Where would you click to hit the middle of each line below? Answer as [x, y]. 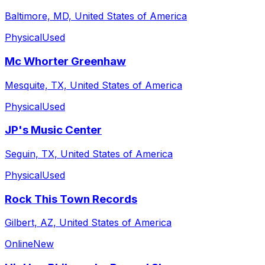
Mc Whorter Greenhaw [65, 61]
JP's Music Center [53, 130]
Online [19, 244]
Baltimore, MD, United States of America [96, 16]
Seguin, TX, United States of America [89, 154]
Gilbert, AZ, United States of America [88, 223]
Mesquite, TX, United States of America [93, 85]
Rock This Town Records [71, 199]
